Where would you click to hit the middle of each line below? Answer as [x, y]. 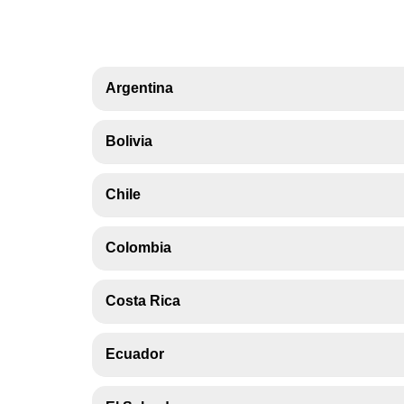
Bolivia [129, 141]
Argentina [139, 88]
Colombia [138, 248]
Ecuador [135, 354]
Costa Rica [143, 301]
